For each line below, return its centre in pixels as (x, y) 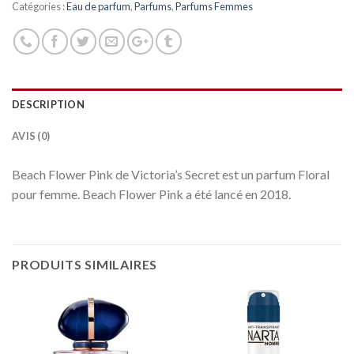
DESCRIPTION (48, 104)
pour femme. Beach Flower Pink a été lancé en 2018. (151, 194)
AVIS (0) (31, 136)
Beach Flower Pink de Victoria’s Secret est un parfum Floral (171, 174)
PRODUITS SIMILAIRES (85, 264)
